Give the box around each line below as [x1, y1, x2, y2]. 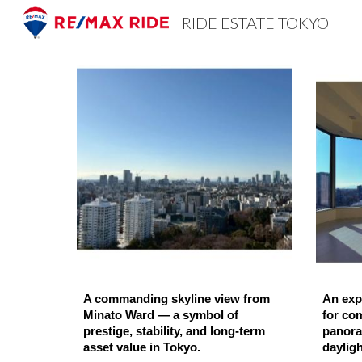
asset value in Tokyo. [82, 341, 200, 355]
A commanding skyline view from [82, 293, 270, 306]
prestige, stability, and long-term [82, 325, 265, 339]
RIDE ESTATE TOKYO [182, 13, 330, 32]
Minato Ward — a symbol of [82, 309, 238, 322]
